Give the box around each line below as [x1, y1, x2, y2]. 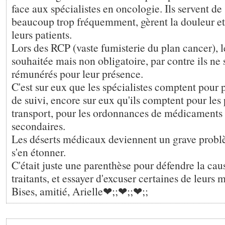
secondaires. [12, 119, 65, 133]
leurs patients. [12, 27, 72, 42]
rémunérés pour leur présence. [12, 66, 143, 81]
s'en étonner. [12, 145, 66, 159]
